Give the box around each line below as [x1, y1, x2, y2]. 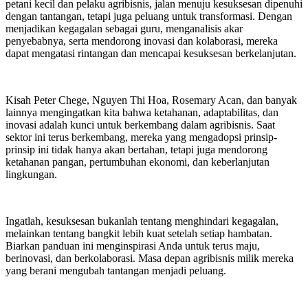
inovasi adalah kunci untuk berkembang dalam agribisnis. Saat [5, 119, 275, 131]
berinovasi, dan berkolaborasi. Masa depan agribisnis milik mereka [5, 252, 294, 264]
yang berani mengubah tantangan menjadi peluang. [5, 265, 229, 276]
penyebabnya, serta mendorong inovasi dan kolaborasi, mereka [5, 35, 278, 47]
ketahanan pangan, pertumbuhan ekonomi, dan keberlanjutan [5, 156, 269, 168]
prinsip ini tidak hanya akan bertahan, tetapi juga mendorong [5, 144, 267, 155]
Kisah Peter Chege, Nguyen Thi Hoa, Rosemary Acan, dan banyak [5, 94, 297, 106]
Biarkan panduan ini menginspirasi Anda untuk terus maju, [5, 240, 260, 252]
